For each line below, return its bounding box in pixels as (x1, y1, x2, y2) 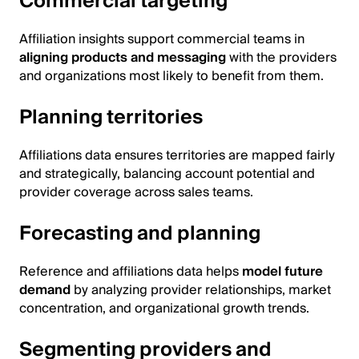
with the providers (226, 46, 337, 69)
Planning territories (19, 100, 203, 134)
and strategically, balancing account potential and (19, 162, 315, 185)
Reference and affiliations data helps (19, 260, 242, 283)
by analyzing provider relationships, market (71, 278, 331, 301)
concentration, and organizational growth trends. (19, 296, 309, 320)
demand (19, 278, 71, 301)
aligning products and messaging (19, 46, 226, 69)
